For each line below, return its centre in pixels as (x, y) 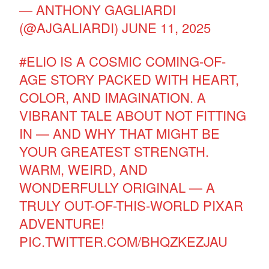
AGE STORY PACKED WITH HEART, (129, 79)
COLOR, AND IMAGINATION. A (113, 97)
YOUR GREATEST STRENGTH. (114, 151)
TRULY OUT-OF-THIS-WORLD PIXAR (131, 205)
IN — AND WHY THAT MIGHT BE (120, 133)
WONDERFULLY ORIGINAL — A (117, 187)
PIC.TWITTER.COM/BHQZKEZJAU (124, 241)
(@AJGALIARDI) (71, 27)
